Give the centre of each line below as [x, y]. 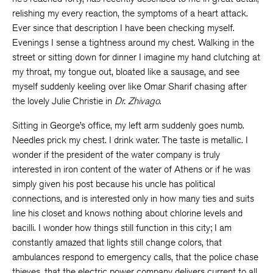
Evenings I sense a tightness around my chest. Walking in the [133, 42]
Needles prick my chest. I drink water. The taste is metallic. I [130, 140]
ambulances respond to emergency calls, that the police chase [135, 257]
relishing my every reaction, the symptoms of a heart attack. [130, 13]
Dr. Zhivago [137, 101]
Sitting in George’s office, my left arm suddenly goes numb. [128, 125]
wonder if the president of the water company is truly [116, 154]
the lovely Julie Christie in [63, 101]
